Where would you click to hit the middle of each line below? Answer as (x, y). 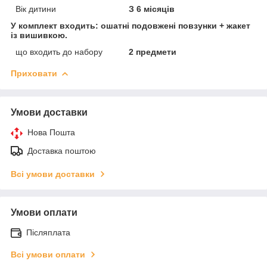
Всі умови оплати (48, 254)
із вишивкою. (39, 35)
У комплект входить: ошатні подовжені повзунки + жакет (131, 25)
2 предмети (153, 52)
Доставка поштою (62, 150)
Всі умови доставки (53, 174)
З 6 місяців (152, 9)
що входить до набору (59, 52)
